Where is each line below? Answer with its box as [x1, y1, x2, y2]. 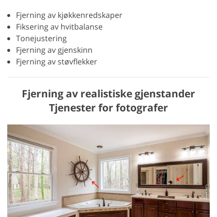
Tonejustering [16, 32, 67, 44]
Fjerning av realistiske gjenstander [22, 86, 195, 100]
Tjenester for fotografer [49, 100, 168, 114]
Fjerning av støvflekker [16, 56, 97, 67]
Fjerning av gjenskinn [16, 44, 93, 55]
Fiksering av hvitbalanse [16, 21, 103, 32]
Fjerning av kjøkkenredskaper [16, 9, 123, 20]
